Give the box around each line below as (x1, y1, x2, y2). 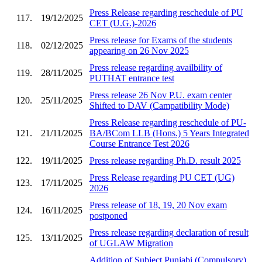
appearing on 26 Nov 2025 (89, 45, 189, 56)
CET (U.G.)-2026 (89, 18, 156, 28)
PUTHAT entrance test (89, 73, 174, 83)
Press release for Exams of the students (89, 35, 232, 45)
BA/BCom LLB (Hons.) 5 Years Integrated (89, 127, 249, 138)
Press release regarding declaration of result (89, 227, 249, 237)
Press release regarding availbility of (89, 62, 222, 73)
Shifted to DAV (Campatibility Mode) (89, 100, 229, 111)
